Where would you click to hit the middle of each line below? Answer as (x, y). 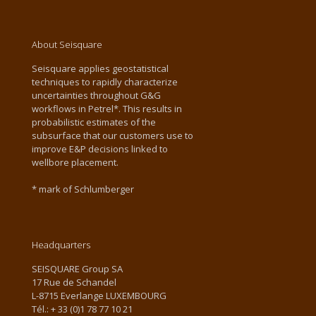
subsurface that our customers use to (113, 136)
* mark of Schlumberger (83, 189)
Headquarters (61, 245)
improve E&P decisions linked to (100, 149)
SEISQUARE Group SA (77, 269)
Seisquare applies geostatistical (100, 69)
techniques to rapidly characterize (105, 82)
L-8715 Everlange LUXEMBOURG (99, 296)
